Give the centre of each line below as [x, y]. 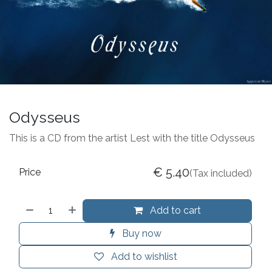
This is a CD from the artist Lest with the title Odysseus [132, 138]
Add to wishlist [144, 256]
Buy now [140, 233]
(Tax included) [221, 173]
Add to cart [175, 210]
